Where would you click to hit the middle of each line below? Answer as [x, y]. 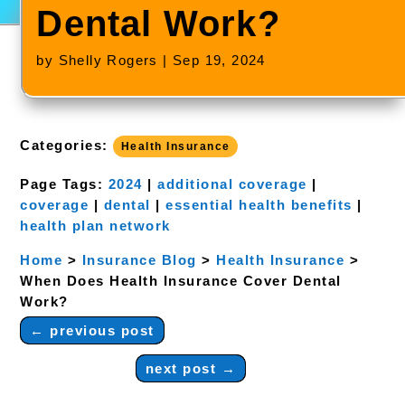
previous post [102, 330]
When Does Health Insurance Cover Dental [181, 281]
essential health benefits [259, 205]
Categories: [67, 145]
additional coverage [232, 184]
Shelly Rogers [108, 60]
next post [181, 368]
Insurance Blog [139, 260]
